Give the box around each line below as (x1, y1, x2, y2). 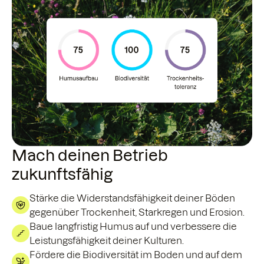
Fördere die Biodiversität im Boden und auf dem (29, 249, 242, 260)
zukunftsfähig (12, 166, 113, 183)
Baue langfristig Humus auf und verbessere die (29, 221, 237, 232)
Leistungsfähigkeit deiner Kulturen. (29, 235, 184, 246)
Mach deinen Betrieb (12, 147, 168, 164)
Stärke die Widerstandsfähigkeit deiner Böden (29, 193, 235, 204)
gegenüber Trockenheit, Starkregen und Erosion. (29, 207, 245, 218)
